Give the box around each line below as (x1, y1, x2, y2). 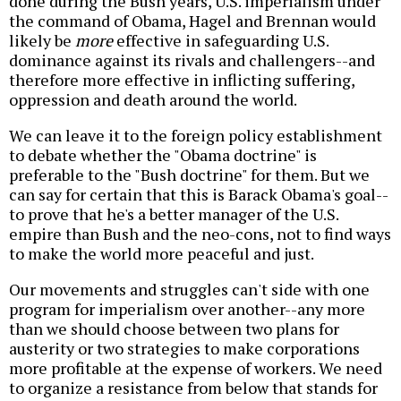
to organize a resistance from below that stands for (9, 377, 378, 399)
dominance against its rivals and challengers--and (9, 49, 375, 72)
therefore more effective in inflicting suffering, (9, 69, 354, 91)
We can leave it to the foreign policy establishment (9, 124, 382, 147)
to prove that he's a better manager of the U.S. (9, 203, 338, 226)
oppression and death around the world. (9, 89, 297, 111)
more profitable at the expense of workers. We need (9, 357, 382, 380)
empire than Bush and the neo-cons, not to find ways (9, 223, 391, 245)
